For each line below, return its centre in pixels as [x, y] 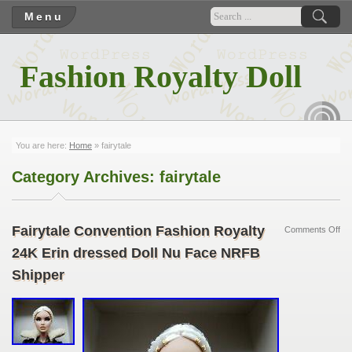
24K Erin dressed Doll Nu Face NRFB [136, 253]
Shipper [38, 275]
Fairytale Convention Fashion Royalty [138, 231]
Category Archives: [86, 177]
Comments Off [312, 229]
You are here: [42, 145]
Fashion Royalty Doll [161, 77]
